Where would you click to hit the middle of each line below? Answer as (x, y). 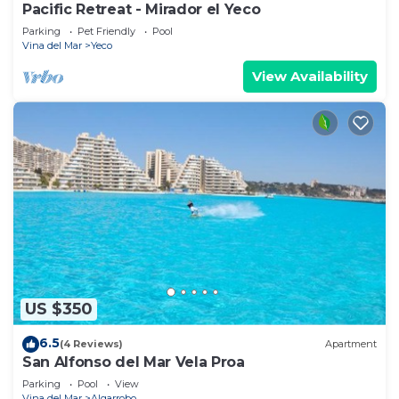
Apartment (351, 344)
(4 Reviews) (91, 344)
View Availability (310, 77)
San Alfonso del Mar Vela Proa (134, 362)
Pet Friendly (106, 32)
